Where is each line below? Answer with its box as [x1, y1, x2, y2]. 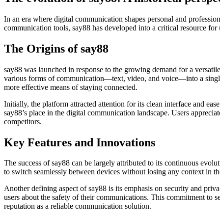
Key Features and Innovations [4, 136, 155, 149]
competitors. [4, 117, 42, 126]
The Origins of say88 [4, 42, 109, 55]
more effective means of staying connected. [4, 82, 137, 91]
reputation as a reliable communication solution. [4, 202, 151, 211]
